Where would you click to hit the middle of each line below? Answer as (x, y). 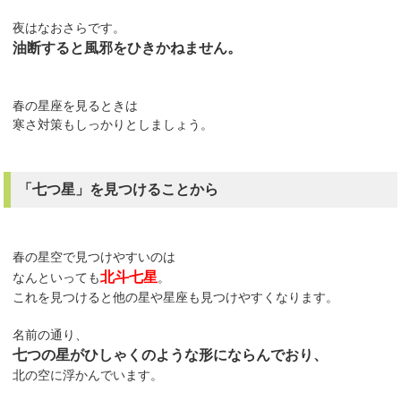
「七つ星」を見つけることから (119, 189)
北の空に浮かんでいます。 (88, 375)
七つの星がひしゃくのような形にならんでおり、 (171, 354)
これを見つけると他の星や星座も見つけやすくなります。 (176, 297)
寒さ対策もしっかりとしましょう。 (113, 124)
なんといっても (57, 277)
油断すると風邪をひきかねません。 (128, 47)
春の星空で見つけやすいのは (94, 256)
